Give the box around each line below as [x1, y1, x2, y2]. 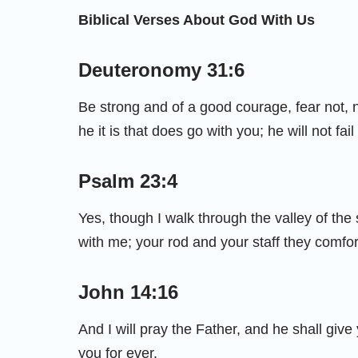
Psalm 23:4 [78, 169, 177, 192]
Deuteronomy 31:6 [78, 58, 245, 81]
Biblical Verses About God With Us [78, 11, 315, 28]
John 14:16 [78, 280, 178, 303]
